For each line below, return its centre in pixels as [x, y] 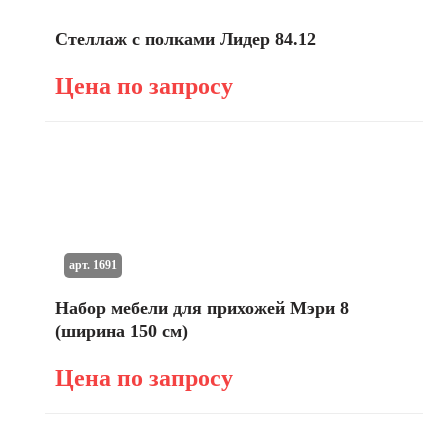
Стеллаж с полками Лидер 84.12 [185, 39]
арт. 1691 [92, 264]
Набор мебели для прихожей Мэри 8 [202, 308]
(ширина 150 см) [121, 331]
